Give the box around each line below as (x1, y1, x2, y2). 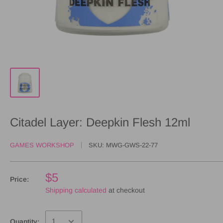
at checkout (107, 186, 145, 194)
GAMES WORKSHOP (10, 141, 74, 149)
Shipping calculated (45, 186, 107, 194)
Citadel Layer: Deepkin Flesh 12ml (10, 115, 190, 129)
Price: (10, 175, 29, 183)
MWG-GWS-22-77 (106, 141, 158, 149)
